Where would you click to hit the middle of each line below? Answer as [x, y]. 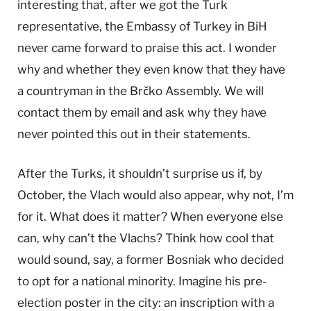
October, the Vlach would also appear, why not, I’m [155, 195]
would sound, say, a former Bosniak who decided [151, 259]
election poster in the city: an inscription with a [146, 302]
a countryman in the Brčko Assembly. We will [141, 91]
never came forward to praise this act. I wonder [147, 48]
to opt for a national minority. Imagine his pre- [142, 281]
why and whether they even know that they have [151, 69]
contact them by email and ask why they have [142, 112]
